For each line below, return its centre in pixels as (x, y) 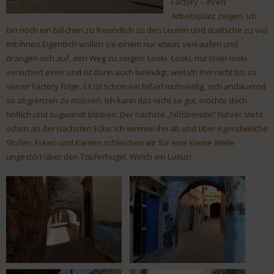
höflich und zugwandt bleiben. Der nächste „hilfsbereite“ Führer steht (135, 115)
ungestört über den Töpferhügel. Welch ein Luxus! (99, 157)
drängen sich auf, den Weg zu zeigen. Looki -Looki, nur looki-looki (127, 58)
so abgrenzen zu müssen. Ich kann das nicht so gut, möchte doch (127, 101)
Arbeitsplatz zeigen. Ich (214, 16)
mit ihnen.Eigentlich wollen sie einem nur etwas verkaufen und (122, 44)
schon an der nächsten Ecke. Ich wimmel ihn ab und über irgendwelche (137, 129)
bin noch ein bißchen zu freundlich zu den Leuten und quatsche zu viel (137, 30)
